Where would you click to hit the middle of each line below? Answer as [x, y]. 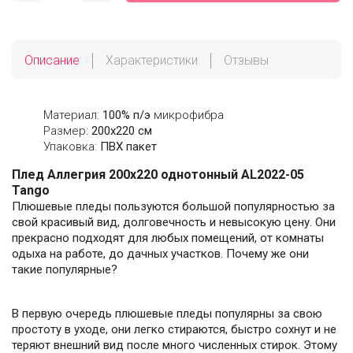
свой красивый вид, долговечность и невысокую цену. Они [174, 223]
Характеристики [152, 61]
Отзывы [246, 61]
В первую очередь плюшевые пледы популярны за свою [167, 314]
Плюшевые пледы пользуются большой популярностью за [173, 207]
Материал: [73, 115]
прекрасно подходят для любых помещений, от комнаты [168, 238]
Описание [52, 61]
